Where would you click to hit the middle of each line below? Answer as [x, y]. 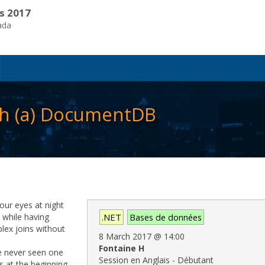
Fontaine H [122, 248]
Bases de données [166, 217]
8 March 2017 [125, 237]
